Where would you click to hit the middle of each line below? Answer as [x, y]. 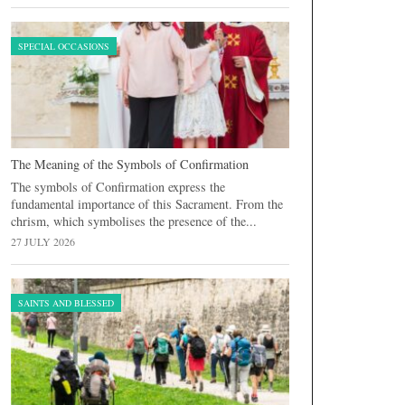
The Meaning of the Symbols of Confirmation [130, 164]
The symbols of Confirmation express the [118, 186]
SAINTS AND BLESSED [66, 302]
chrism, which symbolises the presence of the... [134, 221]
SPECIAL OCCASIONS [64, 46]
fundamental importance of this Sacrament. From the [147, 203]
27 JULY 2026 [43, 241]
